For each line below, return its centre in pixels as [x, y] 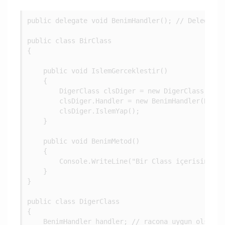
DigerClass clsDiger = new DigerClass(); [122, 91]
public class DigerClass [73, 201]
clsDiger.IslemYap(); [83, 111]
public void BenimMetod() [83, 141]
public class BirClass [69, 41]
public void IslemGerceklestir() [97, 71]
